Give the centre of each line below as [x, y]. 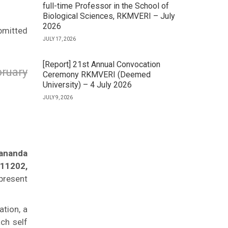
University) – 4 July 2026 [87, 85]
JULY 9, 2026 [58, 97]
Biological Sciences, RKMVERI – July [109, 16]
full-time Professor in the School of [106, 6]
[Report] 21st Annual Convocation [101, 64]
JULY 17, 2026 [59, 39]
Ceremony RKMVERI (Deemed [96, 75]
